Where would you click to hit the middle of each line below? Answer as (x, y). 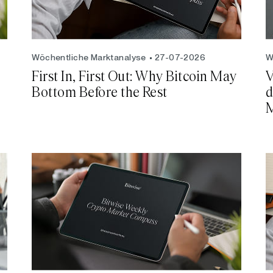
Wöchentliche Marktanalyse (89, 57)
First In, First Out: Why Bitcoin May (134, 76)
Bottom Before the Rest (100, 92)
